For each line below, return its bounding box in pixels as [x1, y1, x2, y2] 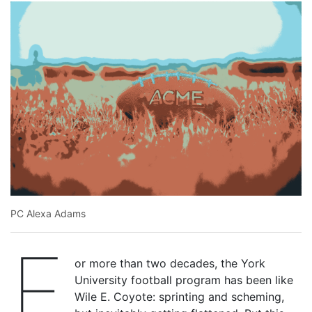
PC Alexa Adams [10, 208, 86, 220]
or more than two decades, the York [75, 256, 266, 271]
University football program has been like [75, 273, 294, 288]
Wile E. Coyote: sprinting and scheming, [75, 290, 285, 304]
